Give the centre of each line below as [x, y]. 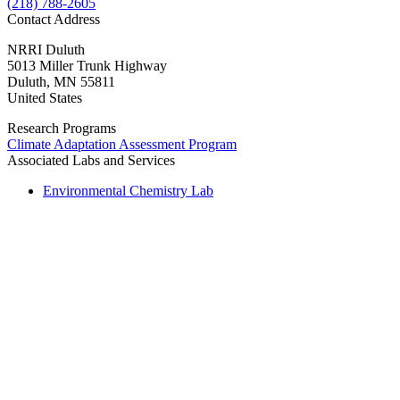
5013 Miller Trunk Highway [87, 65]
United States [45, 97]
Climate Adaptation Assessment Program [122, 144]
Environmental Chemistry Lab [128, 190]
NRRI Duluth [46, 49]
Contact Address [54, 19]
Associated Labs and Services [91, 160]
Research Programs [62, 128]
